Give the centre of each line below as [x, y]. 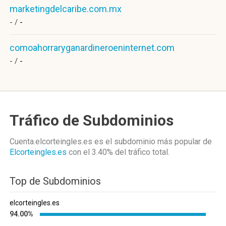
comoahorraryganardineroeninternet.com [92, 48]
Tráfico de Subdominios [92, 120]
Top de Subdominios [55, 181]
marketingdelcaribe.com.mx [66, 9]
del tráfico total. [141, 152]
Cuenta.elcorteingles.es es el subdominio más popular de [111, 142]
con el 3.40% [91, 152]
